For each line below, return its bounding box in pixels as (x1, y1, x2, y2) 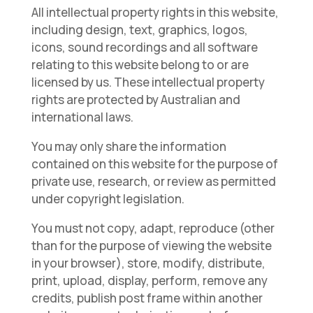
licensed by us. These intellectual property (31, 74, 265, 90)
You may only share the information (31, 138, 226, 154)
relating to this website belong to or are (31, 57, 249, 73)
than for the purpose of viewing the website (31, 238, 272, 254)
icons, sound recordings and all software (31, 39, 258, 55)
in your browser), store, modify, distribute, (31, 255, 265, 271)
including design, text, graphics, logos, (31, 22, 248, 38)
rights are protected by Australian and (31, 92, 240, 108)
